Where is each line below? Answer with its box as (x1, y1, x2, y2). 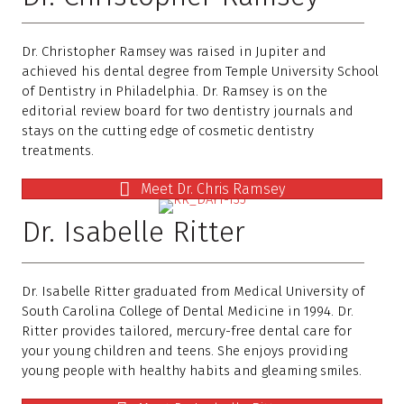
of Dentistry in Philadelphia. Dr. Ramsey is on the (22, 83, 327, 100)
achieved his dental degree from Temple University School (22, 63, 379, 80)
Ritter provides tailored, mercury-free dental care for (22, 323, 352, 339)
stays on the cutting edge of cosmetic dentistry (22, 123, 314, 140)
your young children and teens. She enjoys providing (22, 343, 347, 359)
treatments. (22, 142, 94, 160)
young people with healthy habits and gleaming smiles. (22, 363, 362, 379)
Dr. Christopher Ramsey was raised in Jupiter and (22, 43, 326, 60)
